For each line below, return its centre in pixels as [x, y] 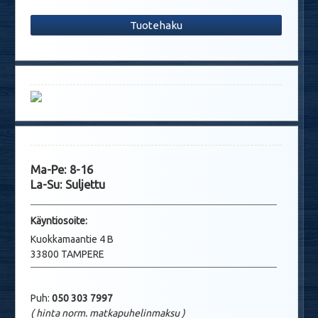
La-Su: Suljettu [68, 185]
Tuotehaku [156, 25]
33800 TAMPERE [67, 254]
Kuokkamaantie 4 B [72, 239]
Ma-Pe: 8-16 [62, 170]
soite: [75, 220]
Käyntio [47, 220]
